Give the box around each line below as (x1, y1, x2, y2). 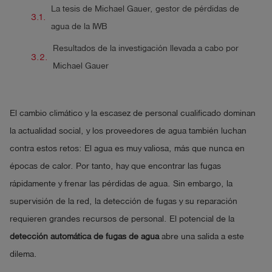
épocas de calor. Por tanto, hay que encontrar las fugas (10, 161, 221, 171)
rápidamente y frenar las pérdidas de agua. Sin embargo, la (10, 179, 233, 189)
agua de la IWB (50, 21, 107, 31)
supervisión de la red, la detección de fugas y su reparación (10, 197, 237, 206)
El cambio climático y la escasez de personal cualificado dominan (10, 109, 256, 118)
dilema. (10, 250, 37, 259)
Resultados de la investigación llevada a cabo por (52, 44, 239, 53)
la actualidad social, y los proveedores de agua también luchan (10, 126, 246, 136)
